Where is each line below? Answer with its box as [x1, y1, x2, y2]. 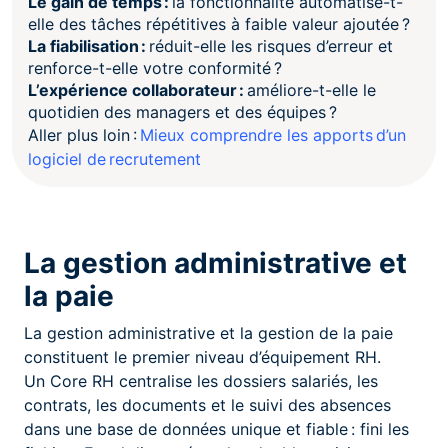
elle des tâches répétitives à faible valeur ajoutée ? [28, 13, 410, 34]
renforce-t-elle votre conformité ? [28, 57, 282, 78]
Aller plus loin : [28, 124, 140, 145]
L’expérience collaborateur [28, 79, 237, 100]
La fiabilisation [28, 35, 139, 56]
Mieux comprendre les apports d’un [140, 124, 406, 145]
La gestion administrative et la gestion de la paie [24, 322, 393, 343]
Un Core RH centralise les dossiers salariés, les [24, 370, 378, 391]
